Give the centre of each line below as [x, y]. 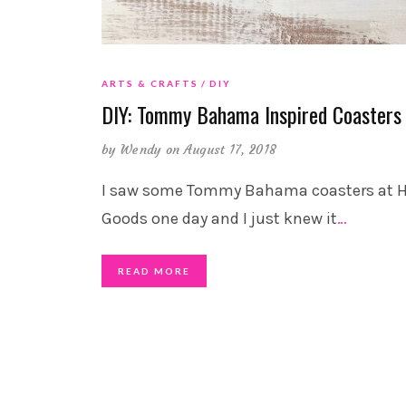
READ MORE [154, 271]
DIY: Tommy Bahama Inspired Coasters [251, 114]
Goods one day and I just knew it [219, 218]
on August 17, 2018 [221, 149]
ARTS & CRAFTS [150, 83]
